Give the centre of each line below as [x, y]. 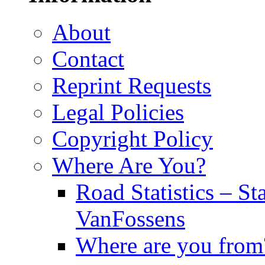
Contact [88, 59]
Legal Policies [118, 112]
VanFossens [130, 219]
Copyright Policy [132, 139]
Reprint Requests [132, 86]
